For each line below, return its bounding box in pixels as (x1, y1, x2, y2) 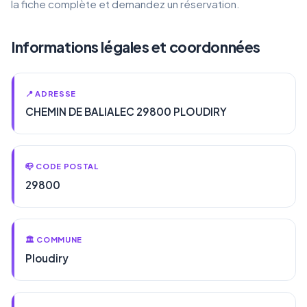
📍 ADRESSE (25, 88, 77, 98)
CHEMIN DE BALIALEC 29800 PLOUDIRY (25, 105, 227, 119)
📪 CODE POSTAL (25, 161, 99, 171)
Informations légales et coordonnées (11, 37, 260, 56)
